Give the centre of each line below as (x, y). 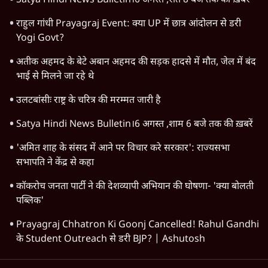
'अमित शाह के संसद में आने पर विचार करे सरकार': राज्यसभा (123, 149)
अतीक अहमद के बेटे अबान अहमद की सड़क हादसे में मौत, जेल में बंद (136, 63)
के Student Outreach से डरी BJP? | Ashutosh (111, 240)
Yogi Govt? (40, 39)
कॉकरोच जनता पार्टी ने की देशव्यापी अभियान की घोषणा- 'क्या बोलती (135, 187)
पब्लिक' (30, 202)
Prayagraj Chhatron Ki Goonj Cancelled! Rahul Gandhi (138, 226)
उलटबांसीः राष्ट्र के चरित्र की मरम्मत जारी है (89, 101)
